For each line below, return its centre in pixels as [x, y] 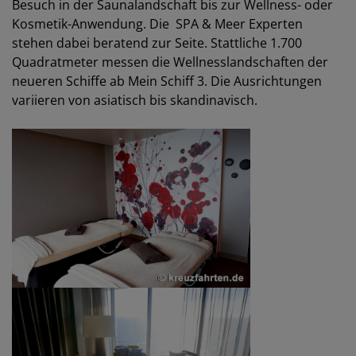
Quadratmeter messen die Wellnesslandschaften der [170, 62]
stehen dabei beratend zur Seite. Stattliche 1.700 [157, 43]
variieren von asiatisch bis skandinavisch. [135, 100]
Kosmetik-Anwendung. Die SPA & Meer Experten [157, 23]
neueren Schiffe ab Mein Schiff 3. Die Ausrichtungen [167, 81]
